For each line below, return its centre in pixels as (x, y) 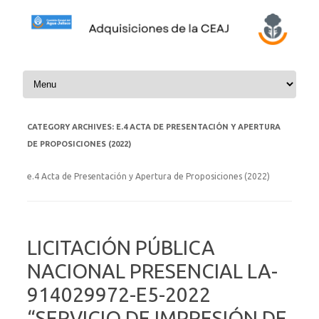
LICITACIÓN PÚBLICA (121, 247)
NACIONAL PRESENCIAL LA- (152, 271)
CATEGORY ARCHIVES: (72, 126)
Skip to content (53, 72)
